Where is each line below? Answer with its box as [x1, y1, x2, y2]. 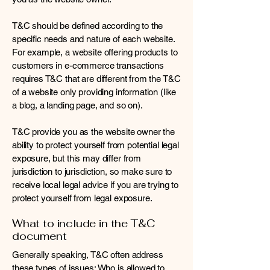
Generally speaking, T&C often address [12, 250, 163, 260]
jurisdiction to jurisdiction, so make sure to [12, 166, 172, 177]
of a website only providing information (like [12, 87, 177, 97]
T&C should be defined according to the [12, 20, 163, 31]
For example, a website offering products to [12, 47, 178, 57]
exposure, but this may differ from [12, 153, 141, 163]
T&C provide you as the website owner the [12, 127, 175, 137]
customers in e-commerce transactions [12, 60, 164, 71]
